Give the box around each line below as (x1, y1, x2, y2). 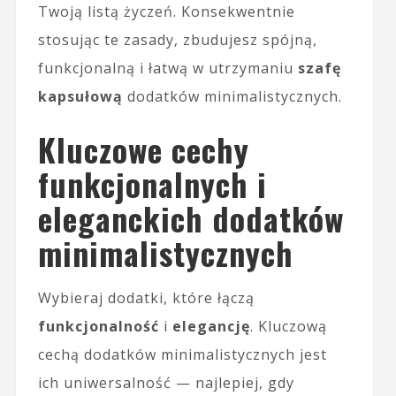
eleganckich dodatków (37, 194, 344, 241)
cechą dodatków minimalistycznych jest (37, 344, 327, 364)
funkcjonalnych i (37, 159, 267, 207)
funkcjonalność (37, 316, 159, 336)
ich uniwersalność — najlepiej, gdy (37, 372, 294, 392)
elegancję (171, 316, 250, 336)
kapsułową (37, 86, 123, 106)
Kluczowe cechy (37, 125, 249, 172)
